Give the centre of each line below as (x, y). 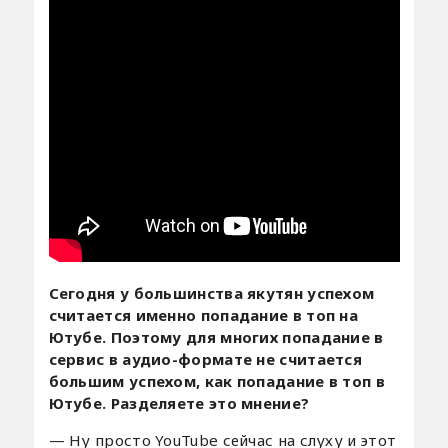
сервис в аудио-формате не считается (205, 358)
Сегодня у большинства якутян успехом (211, 292)
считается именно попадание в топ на (203, 314)
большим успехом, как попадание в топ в (216, 380)
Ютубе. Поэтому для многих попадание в (216, 336)
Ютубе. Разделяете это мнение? (179, 402)
